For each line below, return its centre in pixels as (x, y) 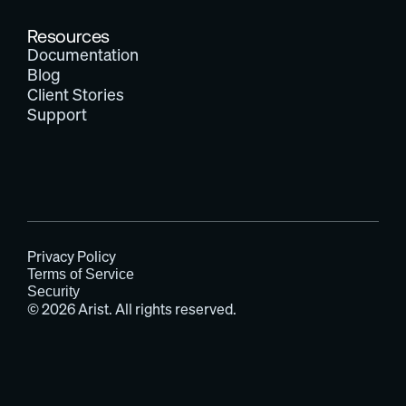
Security (53, 291)
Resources (69, 35)
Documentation (83, 55)
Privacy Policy (72, 256)
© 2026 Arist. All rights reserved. (132, 309)
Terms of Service (81, 274)
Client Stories (76, 95)
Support (57, 115)
